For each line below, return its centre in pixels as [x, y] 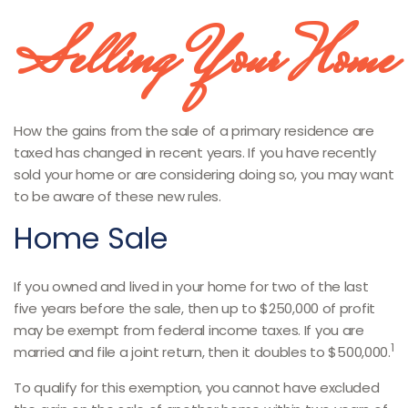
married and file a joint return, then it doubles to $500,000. [202, 352]
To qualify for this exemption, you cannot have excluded [197, 388]
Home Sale [91, 238]
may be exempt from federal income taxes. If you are [189, 330]
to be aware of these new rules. [117, 196]
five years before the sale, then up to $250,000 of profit [194, 308]
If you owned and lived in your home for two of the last [191, 286]
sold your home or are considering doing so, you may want [204, 174]
